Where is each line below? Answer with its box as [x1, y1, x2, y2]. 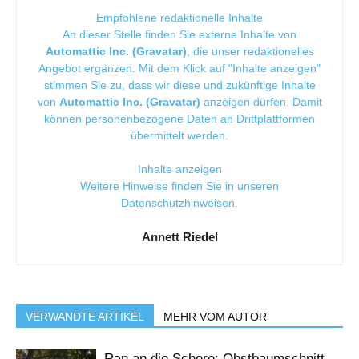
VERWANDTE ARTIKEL [26, 310, 144, 323]
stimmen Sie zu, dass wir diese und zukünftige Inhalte [43, 79, 316, 91]
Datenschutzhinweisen [121, 196, 235, 209]
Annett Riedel [141, 230, 218, 244]
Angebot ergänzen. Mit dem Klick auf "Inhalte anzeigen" [38, 62, 321, 75]
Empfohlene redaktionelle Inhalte [96, 11, 263, 24]
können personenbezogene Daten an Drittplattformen [44, 112, 315, 125]
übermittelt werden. [131, 129, 228, 142]
